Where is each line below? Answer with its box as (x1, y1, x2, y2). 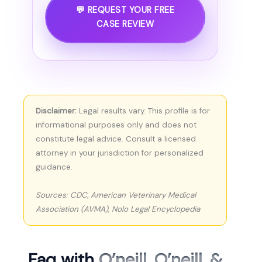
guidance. (36, 162, 73, 173)
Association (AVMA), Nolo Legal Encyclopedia (36, 204, 200, 215)
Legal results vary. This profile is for (77, 106, 210, 116)
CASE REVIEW (96, 18, 154, 30)
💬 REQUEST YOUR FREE (75, 4, 175, 16)
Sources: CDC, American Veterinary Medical (36, 190, 196, 201)
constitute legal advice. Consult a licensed (36, 134, 196, 144)
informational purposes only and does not (36, 120, 196, 130)
